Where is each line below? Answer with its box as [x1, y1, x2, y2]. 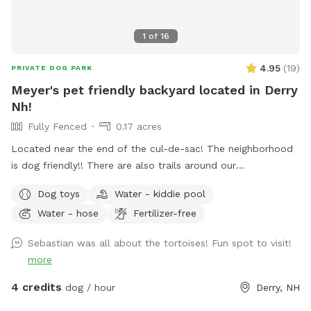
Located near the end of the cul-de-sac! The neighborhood [11, 143, 293, 155]
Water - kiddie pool [115, 187, 205, 199]
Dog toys [37, 187, 80, 199]
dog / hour [62, 282, 115, 294]
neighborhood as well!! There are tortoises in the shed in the [11, 176, 121, 188]
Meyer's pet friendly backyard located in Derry [11, 83, 298, 98]
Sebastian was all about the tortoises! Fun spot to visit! [28, 237, 292, 249]
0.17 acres [116, 121, 162, 133]
